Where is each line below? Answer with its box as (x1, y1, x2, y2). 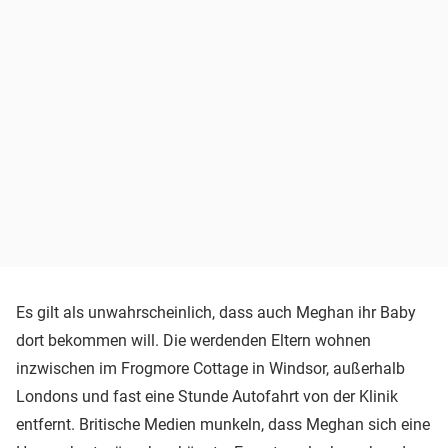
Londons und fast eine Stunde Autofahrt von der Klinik (16, 386, 398, 406)
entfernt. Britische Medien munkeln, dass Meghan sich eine (16, 414, 430, 434)
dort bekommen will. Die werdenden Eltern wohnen (16, 330, 371, 350)
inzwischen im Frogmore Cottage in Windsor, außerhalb (16, 358, 405, 378)
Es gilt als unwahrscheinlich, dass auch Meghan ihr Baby (16, 302, 416, 322)
